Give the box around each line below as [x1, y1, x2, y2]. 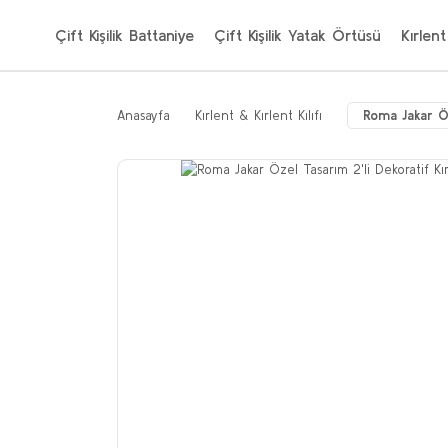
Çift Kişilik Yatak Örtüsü [214, 26, 381, 44]
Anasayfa [117, 108, 170, 123]
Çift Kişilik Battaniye [55, 26, 194, 44]
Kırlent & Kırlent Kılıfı [195, 108, 322, 123]
